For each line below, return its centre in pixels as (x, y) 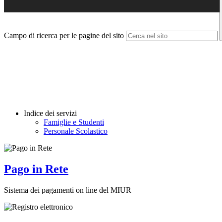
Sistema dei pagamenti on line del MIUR (68, 190)
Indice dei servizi (50, 113)
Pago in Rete (36, 169)
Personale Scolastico (76, 131)
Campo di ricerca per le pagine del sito (64, 36)
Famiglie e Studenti (74, 122)
